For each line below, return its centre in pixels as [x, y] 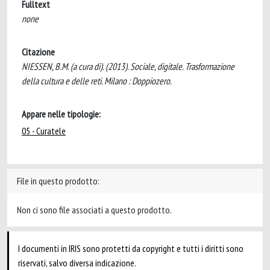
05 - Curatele [44, 131]
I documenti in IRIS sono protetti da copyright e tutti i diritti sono [131, 248]
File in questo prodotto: [58, 181]
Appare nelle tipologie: [61, 114]
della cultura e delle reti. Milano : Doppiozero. [97, 81]
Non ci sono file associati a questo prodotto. [94, 210]
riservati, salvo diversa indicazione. [77, 263]
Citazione [38, 52]
